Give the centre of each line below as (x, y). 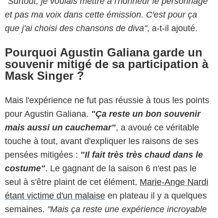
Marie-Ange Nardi (174, 182)
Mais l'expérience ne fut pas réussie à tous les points (107, 100)
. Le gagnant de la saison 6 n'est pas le (121, 169)
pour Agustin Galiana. (48, 114)
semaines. (26, 209)
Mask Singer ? (45, 76)
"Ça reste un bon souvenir (146, 114)
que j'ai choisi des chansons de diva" (76, 28)
